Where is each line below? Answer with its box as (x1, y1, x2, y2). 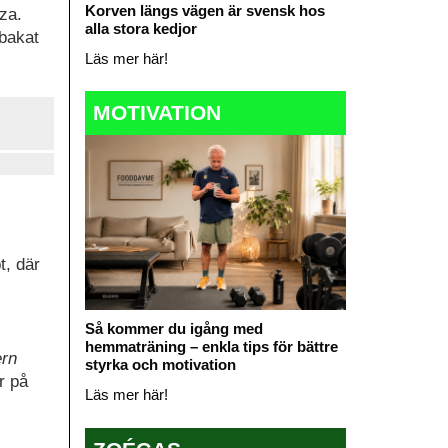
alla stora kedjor (84, 19, 197, 37)
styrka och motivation (84, 356, 236, 374)
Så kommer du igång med (84, 320, 263, 338)
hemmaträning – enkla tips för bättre (84, 338, 338, 356)
